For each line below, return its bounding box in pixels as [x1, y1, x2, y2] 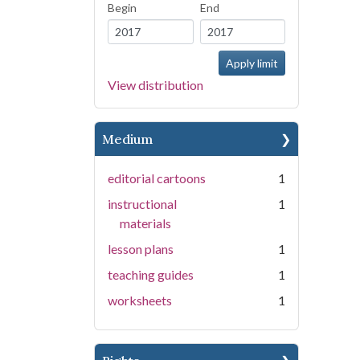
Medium [102, 131, 153, 147]
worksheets [108, 292, 172, 308]
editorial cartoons [108, 170, 206, 186]
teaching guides [108, 267, 194, 282]
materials [120, 215, 171, 231]
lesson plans [108, 241, 174, 256]
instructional [108, 196, 177, 211]
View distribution [108, 77, 203, 92]
